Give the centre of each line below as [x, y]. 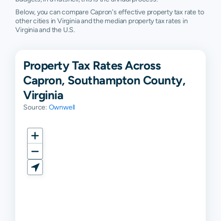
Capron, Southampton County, [104, 80]
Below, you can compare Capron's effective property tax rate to [110, 12]
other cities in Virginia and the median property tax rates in [102, 21]
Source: [36, 107]
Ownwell [62, 107]
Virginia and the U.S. [45, 30]
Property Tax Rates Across [92, 65]
